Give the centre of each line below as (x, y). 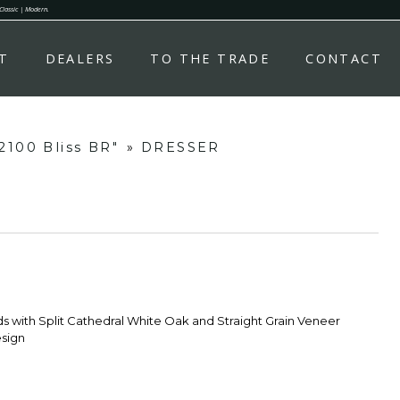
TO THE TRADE (210, 59)
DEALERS (80, 59)
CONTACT (344, 59)
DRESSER (180, 147)
